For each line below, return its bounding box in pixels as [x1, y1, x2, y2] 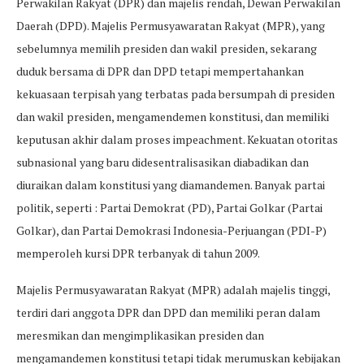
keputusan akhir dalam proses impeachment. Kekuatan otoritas [16, 132, 338, 147]
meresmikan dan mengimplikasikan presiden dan [16, 327, 264, 343]
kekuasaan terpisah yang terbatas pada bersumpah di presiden [16, 86, 335, 102]
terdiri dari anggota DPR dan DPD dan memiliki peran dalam [16, 305, 320, 320]
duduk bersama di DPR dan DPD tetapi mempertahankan [16, 63, 304, 79]
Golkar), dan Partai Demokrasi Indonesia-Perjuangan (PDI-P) [16, 223, 327, 238]
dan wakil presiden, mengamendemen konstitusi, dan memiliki [16, 109, 329, 124]
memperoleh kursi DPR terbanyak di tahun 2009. [16, 245, 260, 261]
